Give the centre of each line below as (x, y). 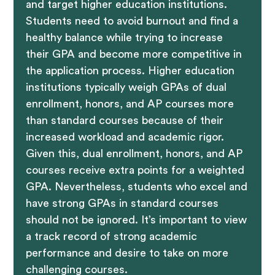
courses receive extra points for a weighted (135, 170)
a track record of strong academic (112, 236)
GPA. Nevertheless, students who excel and (137, 186)
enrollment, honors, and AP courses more (130, 103)
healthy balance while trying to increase (125, 37)
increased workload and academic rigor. (125, 137)
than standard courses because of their (125, 120)
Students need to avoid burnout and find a (132, 21)
